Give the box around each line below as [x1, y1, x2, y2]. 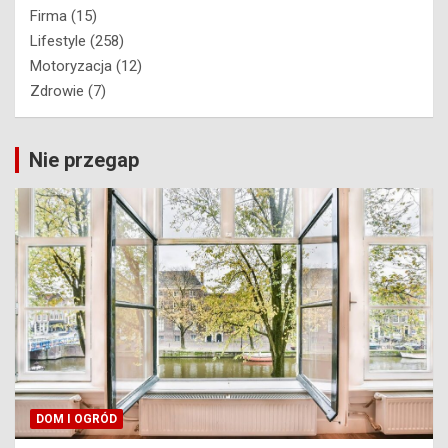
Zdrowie [30, 81, 84, 100]
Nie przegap [29, 147, 139, 172]
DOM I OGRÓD [36, 411, 117, 426]
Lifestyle [30, 31, 86, 50]
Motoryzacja [30, 56, 112, 75]
